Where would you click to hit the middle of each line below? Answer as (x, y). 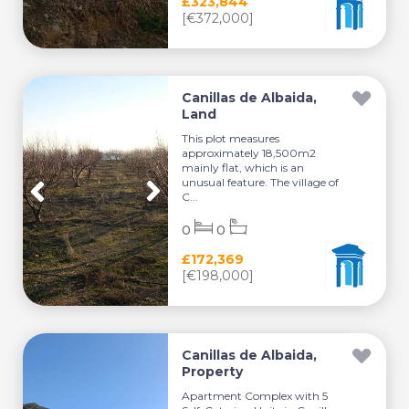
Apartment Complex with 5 (255, 396)
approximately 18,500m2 (249, 153)
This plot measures (231, 138)
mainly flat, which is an (243, 168)
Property (213, 372)
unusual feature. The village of (261, 182)
